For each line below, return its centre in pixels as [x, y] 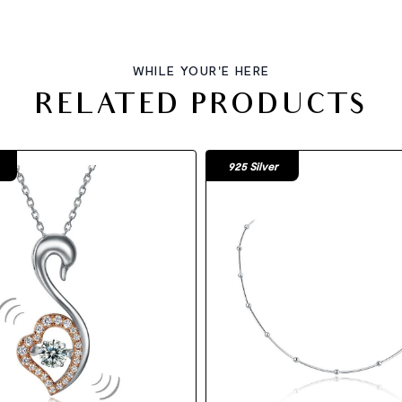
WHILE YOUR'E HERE [201, 70]
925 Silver [253, 166]
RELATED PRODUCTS [201, 108]
